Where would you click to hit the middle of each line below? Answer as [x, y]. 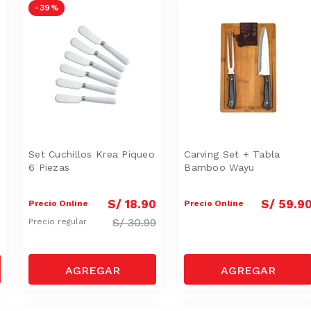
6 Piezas [49, 167]
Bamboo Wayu [219, 167]
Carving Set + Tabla [232, 154]
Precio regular [59, 222]
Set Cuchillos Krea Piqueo [92, 154]
